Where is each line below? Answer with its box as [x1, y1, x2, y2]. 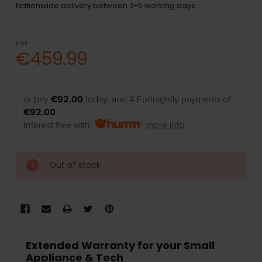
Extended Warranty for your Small [26, 238, 215, 253]
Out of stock [49, 159, 101, 171]
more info [146, 119, 184, 132]
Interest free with [23, 119, 95, 132]
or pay [23, 94, 51, 106]
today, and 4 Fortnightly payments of [83, 94, 231, 106]
